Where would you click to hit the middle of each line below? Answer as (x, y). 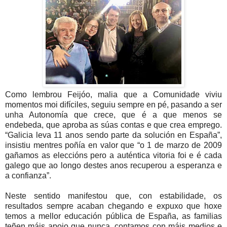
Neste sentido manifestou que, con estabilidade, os (113, 196)
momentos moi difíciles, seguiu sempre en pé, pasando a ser (113, 104)
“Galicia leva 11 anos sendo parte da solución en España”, (113, 135)
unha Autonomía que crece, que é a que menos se (113, 115)
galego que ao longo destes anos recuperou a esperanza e (113, 165)
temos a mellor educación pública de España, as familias (113, 216)
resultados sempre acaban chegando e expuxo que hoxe (113, 206)
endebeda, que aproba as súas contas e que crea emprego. (113, 125)
